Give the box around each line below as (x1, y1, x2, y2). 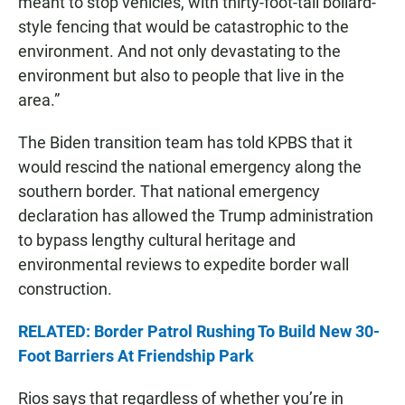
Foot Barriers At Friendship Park (18, 345, 254, 365)
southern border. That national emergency (18, 181, 320, 201)
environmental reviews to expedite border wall (18, 254, 349, 274)
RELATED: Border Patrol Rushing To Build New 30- (18, 321, 380, 341)
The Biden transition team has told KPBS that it (18, 132, 353, 152)
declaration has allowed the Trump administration (18, 205, 373, 225)
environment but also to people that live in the (18, 65, 344, 85)
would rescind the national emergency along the (18, 156, 362, 176)
